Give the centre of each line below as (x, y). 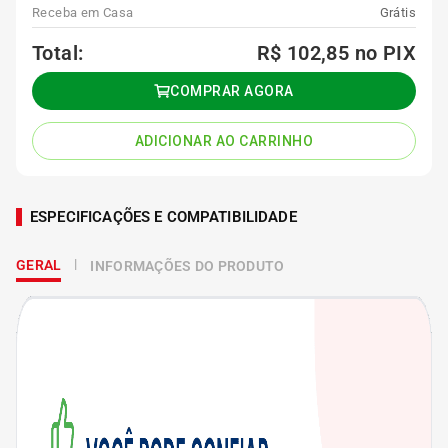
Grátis (397, 12)
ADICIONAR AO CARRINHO (224, 141)
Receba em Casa (83, 12)
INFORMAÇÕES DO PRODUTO (187, 266)
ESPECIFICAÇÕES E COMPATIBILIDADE (163, 217)
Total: (58, 53)
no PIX (385, 53)
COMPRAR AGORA (232, 91)
